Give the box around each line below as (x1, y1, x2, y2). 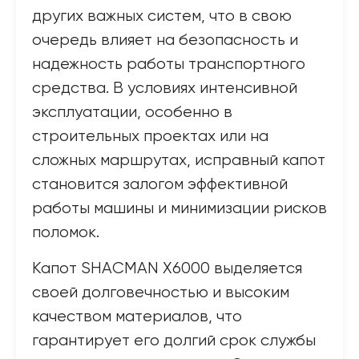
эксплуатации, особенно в (32, 104, 232, 121)
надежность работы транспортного (32, 56, 305, 73)
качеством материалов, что (32, 309, 242, 325)
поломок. (32, 224, 99, 241)
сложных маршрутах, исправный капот (32, 152, 325, 169)
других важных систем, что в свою (32, 8, 292, 25)
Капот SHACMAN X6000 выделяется (32, 260, 302, 277)
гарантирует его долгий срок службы (32, 333, 316, 349)
